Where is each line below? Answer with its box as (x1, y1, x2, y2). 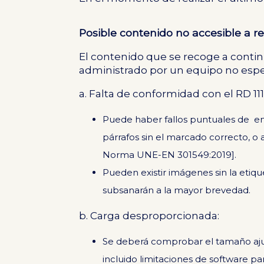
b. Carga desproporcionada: (79, 210, 220, 222)
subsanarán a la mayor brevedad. (103, 184, 251, 196)
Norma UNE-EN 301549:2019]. (103, 149, 237, 161)
